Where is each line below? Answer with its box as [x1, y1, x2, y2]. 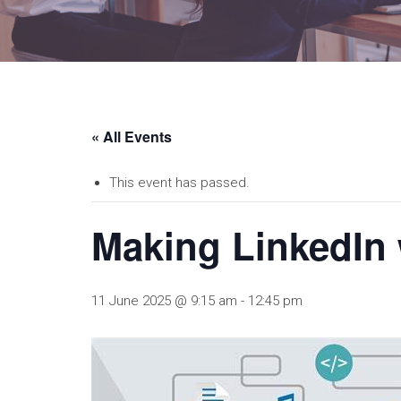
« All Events [91, 126, 172, 148]
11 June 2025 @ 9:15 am [91, 293, 237, 310]
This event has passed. [109, 175, 250, 192]
